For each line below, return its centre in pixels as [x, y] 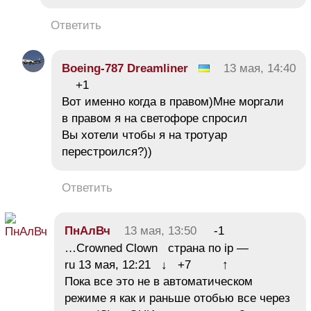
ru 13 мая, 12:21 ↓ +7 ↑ [146, 265]
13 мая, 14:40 [260, 69]
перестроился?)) [107, 152]
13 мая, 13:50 [160, 231]
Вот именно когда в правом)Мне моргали [173, 102]
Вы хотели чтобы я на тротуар [144, 135]
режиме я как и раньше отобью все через [177, 299]
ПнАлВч [87, 231]
